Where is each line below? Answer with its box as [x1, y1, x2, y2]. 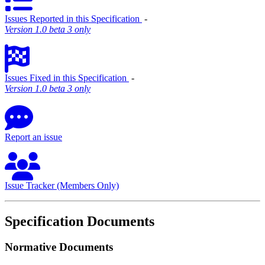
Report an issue [5, 131, 62, 142]
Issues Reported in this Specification [5, 13, 142, 24]
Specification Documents [5, 213, 154, 229]
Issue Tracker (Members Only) [5, 180, 119, 190]
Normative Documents [5, 241, 113, 254]
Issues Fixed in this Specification [5, 72, 129, 83]
